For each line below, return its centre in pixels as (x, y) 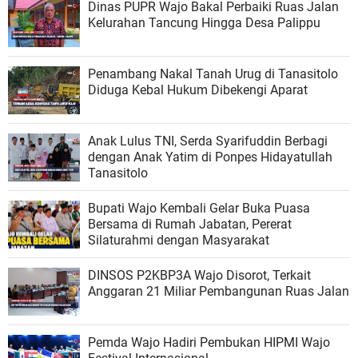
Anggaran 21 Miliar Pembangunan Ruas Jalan (219, 291)
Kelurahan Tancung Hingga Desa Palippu (204, 22)
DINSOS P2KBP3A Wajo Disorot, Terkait (180, 275)
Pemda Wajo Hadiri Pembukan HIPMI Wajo (209, 342)
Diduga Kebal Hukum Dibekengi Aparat (198, 89)
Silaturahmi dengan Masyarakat (179, 240)
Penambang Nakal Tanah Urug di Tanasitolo (213, 74)
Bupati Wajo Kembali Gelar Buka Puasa (199, 208)
